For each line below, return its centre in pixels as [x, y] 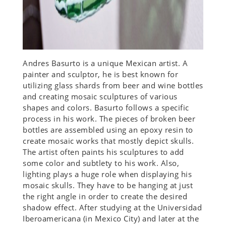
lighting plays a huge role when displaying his [107, 174]
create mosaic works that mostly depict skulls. [108, 141]
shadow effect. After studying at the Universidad [112, 208]
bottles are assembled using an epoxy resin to [108, 130]
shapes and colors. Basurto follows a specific [106, 108]
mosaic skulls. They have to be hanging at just [108, 185]
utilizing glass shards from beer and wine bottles [113, 86]
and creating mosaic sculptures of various [100, 97]
